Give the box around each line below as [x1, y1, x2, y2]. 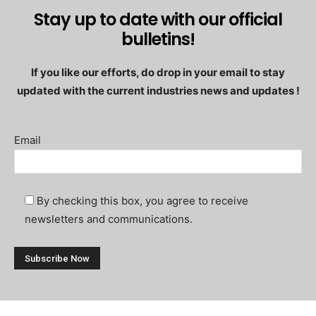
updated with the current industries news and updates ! [16, 84, 300, 97]
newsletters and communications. [25, 212, 193, 226]
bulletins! [121, 28, 195, 51]
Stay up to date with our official [34, 8, 282, 31]
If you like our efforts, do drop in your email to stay [31, 66, 285, 79]
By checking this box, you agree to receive [37, 194, 248, 207]
